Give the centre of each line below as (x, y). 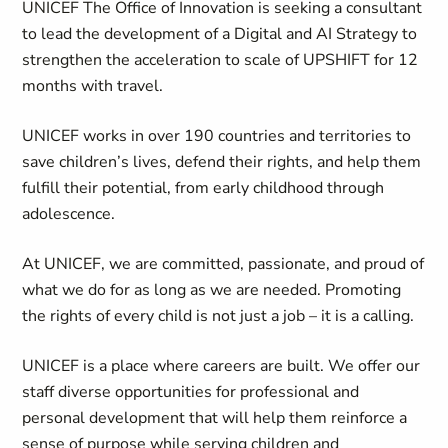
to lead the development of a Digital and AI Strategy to (220, 34)
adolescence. (69, 214)
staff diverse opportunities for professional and (191, 392)
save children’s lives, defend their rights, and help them (222, 162)
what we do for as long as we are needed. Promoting (212, 290)
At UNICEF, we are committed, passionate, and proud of (223, 264)
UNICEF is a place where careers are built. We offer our (221, 366)
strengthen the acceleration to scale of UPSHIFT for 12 (220, 60)
